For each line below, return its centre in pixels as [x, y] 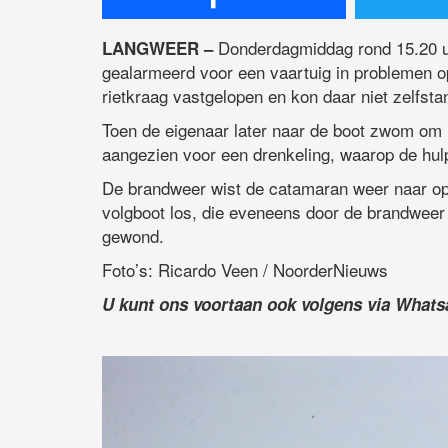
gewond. [133, 236]
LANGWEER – [157, 48]
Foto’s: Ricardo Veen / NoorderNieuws [245, 270]
